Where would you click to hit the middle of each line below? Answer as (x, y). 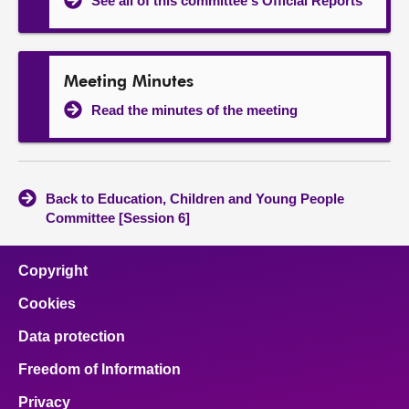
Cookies (47, 304)
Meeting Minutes (129, 82)
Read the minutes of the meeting (194, 110)
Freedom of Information (100, 369)
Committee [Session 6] (118, 218)
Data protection (72, 336)
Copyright (53, 271)
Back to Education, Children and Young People (195, 199)
